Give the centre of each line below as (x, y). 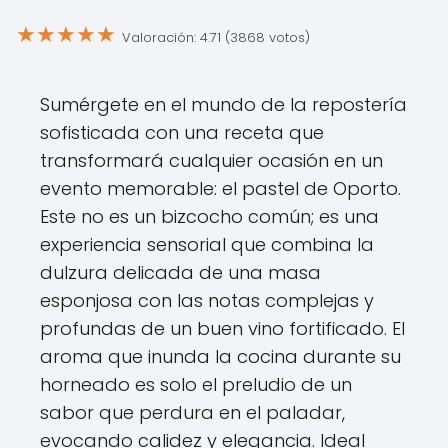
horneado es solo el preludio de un (196, 384)
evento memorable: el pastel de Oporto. (220, 188)
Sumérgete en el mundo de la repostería (223, 104)
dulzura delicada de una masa (180, 272)
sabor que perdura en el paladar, (192, 412)
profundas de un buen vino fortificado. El (222, 328)
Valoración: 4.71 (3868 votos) (216, 37)
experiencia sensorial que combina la (207, 244)
